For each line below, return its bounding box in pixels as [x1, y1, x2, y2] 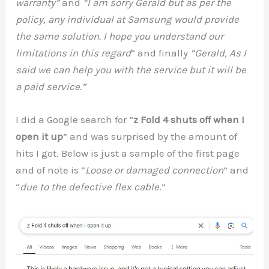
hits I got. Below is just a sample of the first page [16, 147, 240, 160]
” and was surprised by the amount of [63, 130, 238, 143]
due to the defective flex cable [20, 181, 160, 193]
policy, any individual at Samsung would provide [16, 13, 240, 26]
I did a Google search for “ [16, 113, 134, 126]
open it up [16, 130, 64, 143]
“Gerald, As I [190, 47, 247, 59]
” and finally [131, 47, 191, 59]
